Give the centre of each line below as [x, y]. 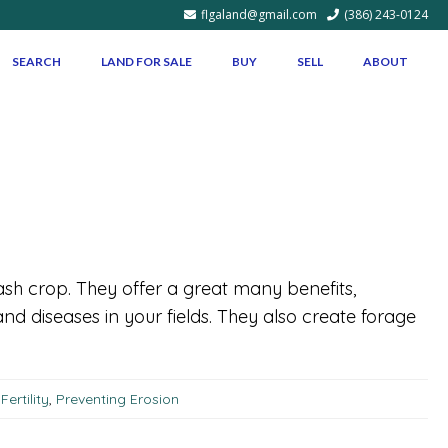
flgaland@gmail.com [259, 14]
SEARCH [36, 61]
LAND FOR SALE [146, 61]
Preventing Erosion [117, 399]
